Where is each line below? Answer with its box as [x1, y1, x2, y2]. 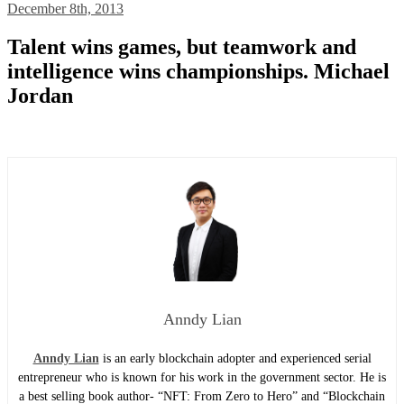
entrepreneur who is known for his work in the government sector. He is [18, 370, 386, 384]
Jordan [7, 83, 73, 107]
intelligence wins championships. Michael [7, 59, 390, 83]
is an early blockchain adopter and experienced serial [98, 351, 372, 365]
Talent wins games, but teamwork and [7, 34, 356, 59]
